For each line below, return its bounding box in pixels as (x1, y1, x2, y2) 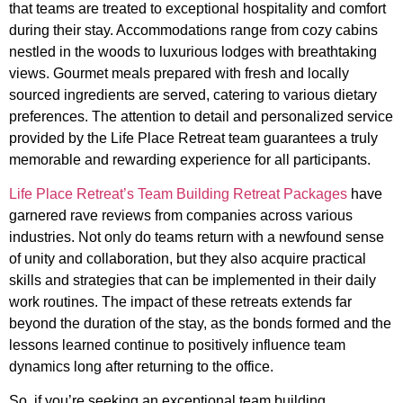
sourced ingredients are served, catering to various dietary (9, 86, 377, 103)
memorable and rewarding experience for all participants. (9, 151, 371, 167)
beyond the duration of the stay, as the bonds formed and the (9, 315, 391, 331)
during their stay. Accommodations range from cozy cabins (9, 22, 378, 38)
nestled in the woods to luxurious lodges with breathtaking (9, 43, 377, 59)
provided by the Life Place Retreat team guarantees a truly (9, 130, 378, 146)
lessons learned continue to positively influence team (9, 336, 345, 353)
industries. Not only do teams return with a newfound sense (9, 228, 384, 245)
